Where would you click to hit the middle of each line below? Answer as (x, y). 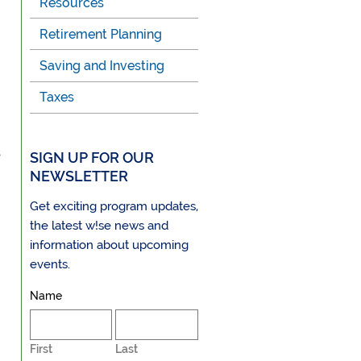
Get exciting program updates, (114, 207)
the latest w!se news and (99, 226)
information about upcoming (109, 245)
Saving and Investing (102, 65)
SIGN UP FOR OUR (91, 157)
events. (50, 265)
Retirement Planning (101, 34)
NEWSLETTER (79, 176)
